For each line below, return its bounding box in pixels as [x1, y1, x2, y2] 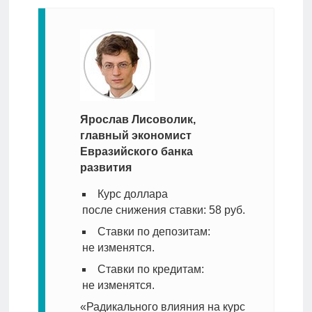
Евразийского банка [79, 146, 193, 158]
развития [79, 162, 132, 174]
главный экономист [79, 130, 192, 142]
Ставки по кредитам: [97, 263, 204, 276]
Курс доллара [97, 188, 168, 201]
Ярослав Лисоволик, [79, 114, 196, 126]
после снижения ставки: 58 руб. [81, 204, 245, 217]
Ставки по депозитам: [97, 226, 210, 238]
